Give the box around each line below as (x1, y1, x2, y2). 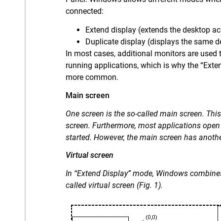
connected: (66, 6, 104, 16)
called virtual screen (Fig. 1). (66, 181, 163, 190)
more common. (66, 73, 119, 82)
